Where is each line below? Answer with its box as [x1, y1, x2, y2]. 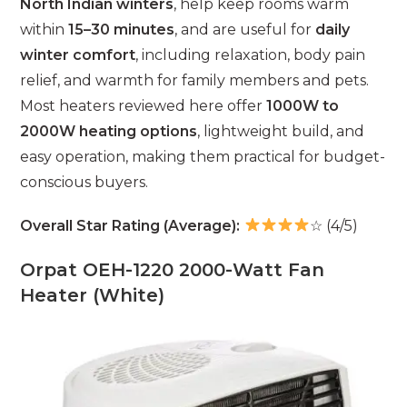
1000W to [266, 96, 340, 114]
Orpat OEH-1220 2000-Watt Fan [20, 258, 325, 281]
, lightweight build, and [197, 122, 365, 140]
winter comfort [20, 45, 136, 64]
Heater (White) [20, 283, 165, 306]
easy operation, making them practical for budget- [20, 147, 386, 165]
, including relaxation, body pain [135, 45, 366, 64]
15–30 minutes [68, 20, 175, 38]
